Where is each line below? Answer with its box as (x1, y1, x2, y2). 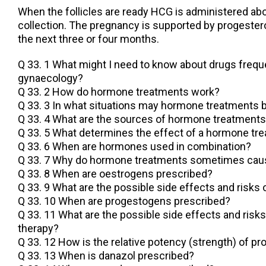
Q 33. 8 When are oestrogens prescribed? (18, 167, 213, 180)
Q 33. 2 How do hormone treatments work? (18, 85, 220, 99)
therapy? (18, 222, 59, 235)
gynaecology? (18, 72, 83, 85)
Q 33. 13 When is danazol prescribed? (18, 249, 194, 262)
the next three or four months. (18, 33, 159, 46)
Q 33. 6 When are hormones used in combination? (18, 140, 251, 153)
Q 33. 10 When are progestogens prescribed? (18, 195, 230, 208)
